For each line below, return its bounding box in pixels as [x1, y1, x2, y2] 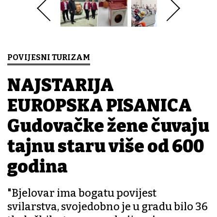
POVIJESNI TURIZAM [7, 53, 90, 62]
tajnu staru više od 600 [7, 136, 204, 157]
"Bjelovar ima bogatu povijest [7, 186, 156, 200]
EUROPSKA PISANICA [7, 95, 192, 117]
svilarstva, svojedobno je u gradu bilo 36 [7, 200, 208, 214]
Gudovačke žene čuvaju [7, 115, 209, 137]
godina [7, 156, 68, 178]
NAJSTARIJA [7, 75, 114, 96]
